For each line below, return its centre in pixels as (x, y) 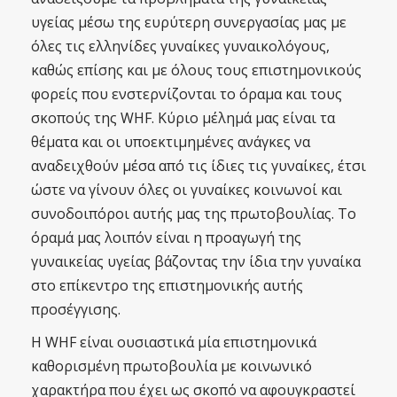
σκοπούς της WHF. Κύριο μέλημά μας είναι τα (183, 118)
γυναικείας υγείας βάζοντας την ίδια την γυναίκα (196, 261)
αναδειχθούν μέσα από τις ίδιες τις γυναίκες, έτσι (198, 166)
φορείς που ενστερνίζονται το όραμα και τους (187, 94)
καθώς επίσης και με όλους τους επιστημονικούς (196, 70)
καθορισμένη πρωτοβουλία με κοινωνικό (171, 366)
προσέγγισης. (76, 309)
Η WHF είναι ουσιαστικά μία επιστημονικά (174, 342)
